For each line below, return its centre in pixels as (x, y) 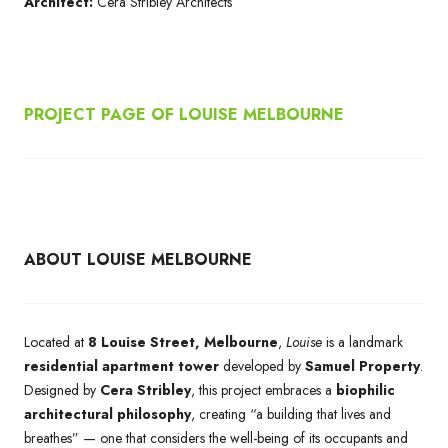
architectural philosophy (107, 413)
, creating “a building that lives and (291, 413)
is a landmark (362, 341)
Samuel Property (362, 365)
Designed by (62, 389)
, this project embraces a (263, 389)
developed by (262, 365)
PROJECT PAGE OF (99, 114)
